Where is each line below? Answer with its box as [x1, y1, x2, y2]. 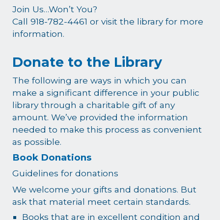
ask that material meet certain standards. [12, 196, 191, 207]
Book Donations [12, 152, 92, 164]
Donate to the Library [12, 54, 163, 70]
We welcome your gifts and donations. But [12, 184, 197, 195]
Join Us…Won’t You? [12, 4, 98, 14]
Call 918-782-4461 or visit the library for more [12, 16, 204, 27]
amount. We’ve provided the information [12, 112, 189, 122]
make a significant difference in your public [12, 87, 200, 98]
